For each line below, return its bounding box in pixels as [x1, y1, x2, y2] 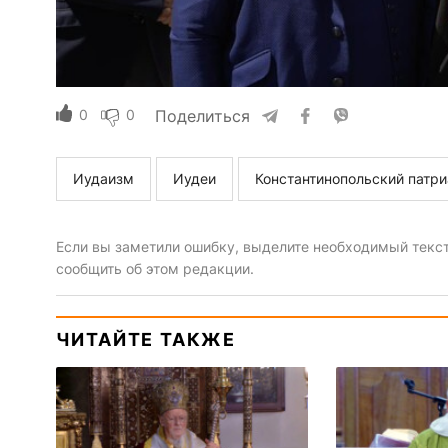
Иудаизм [72, 170, 134, 188]
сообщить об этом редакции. [55, 260, 254, 278]
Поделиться [154, 106, 250, 127]
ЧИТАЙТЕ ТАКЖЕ [55, 329, 236, 351]
